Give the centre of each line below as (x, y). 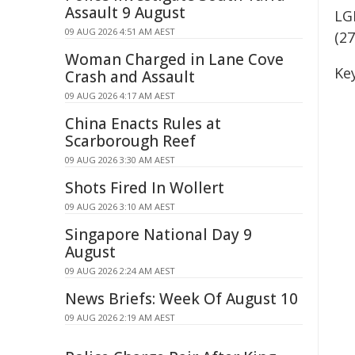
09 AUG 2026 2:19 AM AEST (120, 317)
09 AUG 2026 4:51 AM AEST (120, 31)
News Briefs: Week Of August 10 (181, 299)
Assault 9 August (125, 13)
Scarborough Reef (130, 141)
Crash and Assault (130, 77)
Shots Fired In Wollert (145, 188)
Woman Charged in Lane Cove (174, 59)
